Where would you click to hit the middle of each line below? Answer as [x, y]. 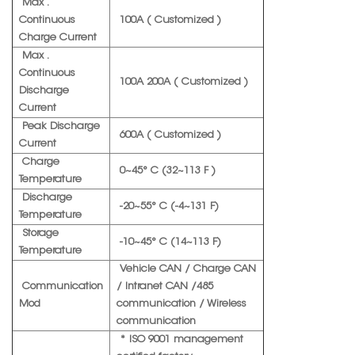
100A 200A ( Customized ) [182, 82]
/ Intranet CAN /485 [165, 287]
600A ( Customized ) [169, 136]
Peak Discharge [59, 127]
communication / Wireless [181, 304]
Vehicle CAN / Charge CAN [186, 269]
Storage [39, 234]
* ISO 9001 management [180, 340]
